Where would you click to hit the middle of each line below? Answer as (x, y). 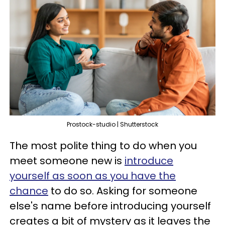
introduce (149, 161)
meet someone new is (67, 161)
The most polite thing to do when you (103, 146)
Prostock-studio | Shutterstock (113, 125)
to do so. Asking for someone (123, 191)
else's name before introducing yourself (110, 206)
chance (29, 191)
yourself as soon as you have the (93, 176)
